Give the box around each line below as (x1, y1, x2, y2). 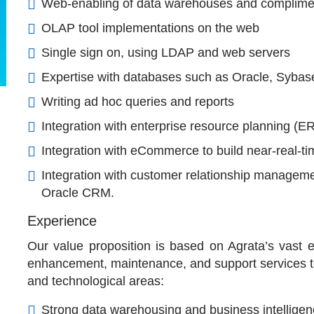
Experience (27, 213, 97, 228)
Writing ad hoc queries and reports (41, 95, 234, 109)
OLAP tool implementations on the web (41, 21, 259, 35)
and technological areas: (27, 274, 164, 288)
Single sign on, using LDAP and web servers (41, 46, 290, 60)
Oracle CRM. (41, 186, 114, 200)
